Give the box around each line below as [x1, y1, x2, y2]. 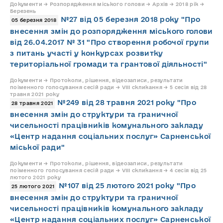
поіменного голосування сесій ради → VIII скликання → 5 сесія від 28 [10, 84, 207, 90]
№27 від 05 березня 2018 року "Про [60, 14, 201, 23]
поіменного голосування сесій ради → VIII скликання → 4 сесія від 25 [10, 167, 207, 173]
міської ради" [10, 142, 65, 151]
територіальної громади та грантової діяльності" [10, 59, 208, 68]
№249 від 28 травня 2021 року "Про [57, 98, 197, 107]
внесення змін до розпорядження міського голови [10, 26, 213, 35]
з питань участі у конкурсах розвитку [10, 48, 163, 57]
